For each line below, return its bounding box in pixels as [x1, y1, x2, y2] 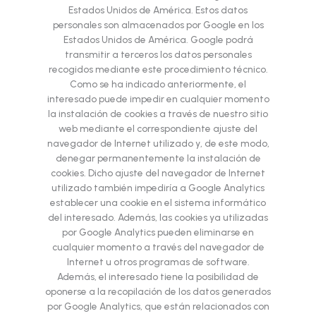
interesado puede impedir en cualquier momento [47, 93, 269, 105]
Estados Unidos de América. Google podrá [63, 34, 253, 46]
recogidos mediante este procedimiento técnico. [48, 63, 268, 75]
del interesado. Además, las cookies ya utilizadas [48, 212, 268, 224]
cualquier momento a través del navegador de [51, 241, 265, 253]
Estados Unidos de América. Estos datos [68, 4, 248, 16]
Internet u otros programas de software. [66, 256, 250, 268]
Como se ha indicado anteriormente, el [70, 78, 246, 90]
